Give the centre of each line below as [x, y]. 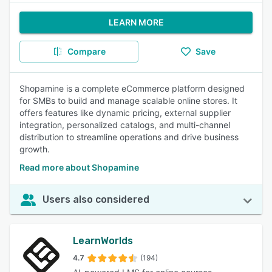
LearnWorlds [103, 241]
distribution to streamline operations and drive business [129, 137]
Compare [86, 51]
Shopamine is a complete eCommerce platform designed [132, 88]
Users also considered [96, 199]
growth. [35, 149]
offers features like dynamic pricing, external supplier [125, 113]
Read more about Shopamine [79, 167]
